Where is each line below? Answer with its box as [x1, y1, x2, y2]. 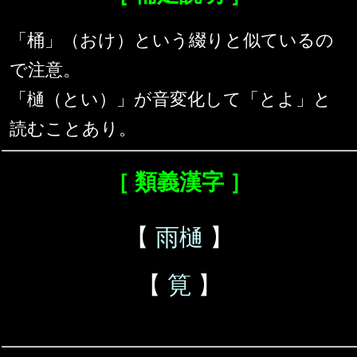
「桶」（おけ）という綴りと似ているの [10, 30, 334, 51]
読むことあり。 [10, 119, 136, 139]
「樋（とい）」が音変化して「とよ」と [10, 89, 331, 110]
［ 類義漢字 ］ [107, 170, 252, 195]
